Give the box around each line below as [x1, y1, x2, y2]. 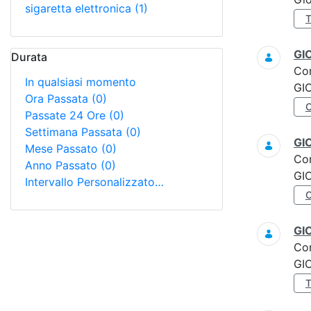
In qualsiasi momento [25, 75, 136, 89]
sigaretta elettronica [25, 1, 135, 15]
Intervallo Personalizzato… [25, 175, 164, 189]
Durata [11, 50, 47, 64]
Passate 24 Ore [25, 108, 109, 122]
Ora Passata [25, 92, 92, 106]
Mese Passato [25, 142, 101, 155]
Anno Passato [25, 158, 101, 172]
